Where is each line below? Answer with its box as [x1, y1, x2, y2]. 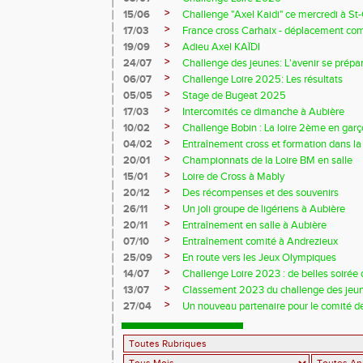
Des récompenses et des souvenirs [182, 186, 339, 199]
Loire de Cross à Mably [182, 169, 284, 183]
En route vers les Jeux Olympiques [182, 250, 336, 264]
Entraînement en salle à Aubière [182, 218, 327, 232]
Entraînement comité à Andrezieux [182, 234, 338, 248]
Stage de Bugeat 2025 [182, 88, 286, 102]
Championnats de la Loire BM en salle [182, 153, 352, 167]
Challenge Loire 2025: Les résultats [182, 72, 343, 86]
